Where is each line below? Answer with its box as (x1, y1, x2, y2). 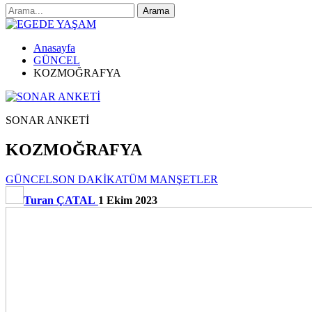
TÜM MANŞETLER (122, 173, 218, 185)
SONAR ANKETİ (6, 114, 89, 126)
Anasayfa (33, 42, 75, 54)
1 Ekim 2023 (98, 194, 157, 206)
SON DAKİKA (52, 173, 122, 185)
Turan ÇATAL (24, 194, 95, 206)
